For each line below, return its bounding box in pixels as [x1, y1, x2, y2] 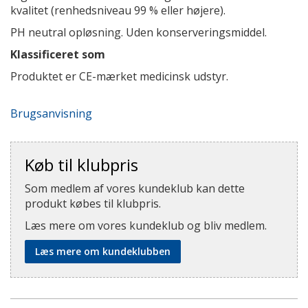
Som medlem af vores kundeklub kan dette [25, 181, 245, 196]
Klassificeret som [10, 47, 105, 62]
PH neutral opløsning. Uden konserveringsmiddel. [10, 25, 267, 40]
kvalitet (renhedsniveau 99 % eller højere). [10, 3, 225, 18]
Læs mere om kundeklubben [35, 245, 170, 258]
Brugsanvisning [10, 106, 92, 121]
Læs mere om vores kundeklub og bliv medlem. [25, 218, 267, 233]
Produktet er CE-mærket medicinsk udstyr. [10, 69, 228, 84]
